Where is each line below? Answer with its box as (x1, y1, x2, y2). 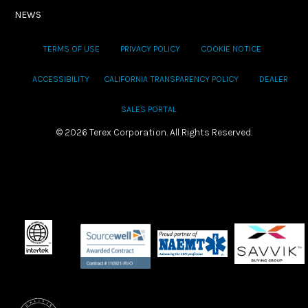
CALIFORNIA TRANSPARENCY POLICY (104, 74, 239, 85)
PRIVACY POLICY (120, 43, 180, 54)
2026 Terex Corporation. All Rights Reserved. (64, 126, 252, 139)
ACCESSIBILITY (32, 74, 89, 85)
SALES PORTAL (121, 104, 177, 115)
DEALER (259, 74, 288, 85)
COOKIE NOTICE (201, 43, 265, 54)
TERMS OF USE (43, 43, 100, 54)
